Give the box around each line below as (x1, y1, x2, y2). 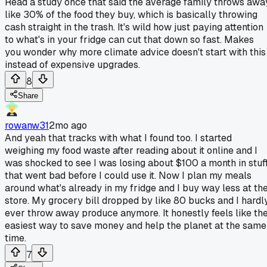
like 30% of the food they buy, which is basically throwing (5, 8, 257, 21)
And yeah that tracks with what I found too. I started (5, 131, 232, 144)
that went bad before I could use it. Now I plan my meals (5, 169, 252, 182)
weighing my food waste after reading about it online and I (5, 144, 257, 157)
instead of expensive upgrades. (5, 58, 140, 71)
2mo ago (49, 119, 87, 132)
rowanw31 (5, 119, 49, 132)
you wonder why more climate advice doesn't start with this (5, 45, 266, 58)
